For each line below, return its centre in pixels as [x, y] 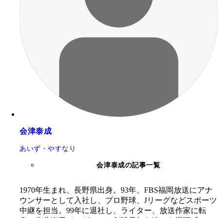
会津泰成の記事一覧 [128, 165]
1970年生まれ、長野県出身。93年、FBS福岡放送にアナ [116, 190]
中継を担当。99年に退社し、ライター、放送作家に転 [113, 210]
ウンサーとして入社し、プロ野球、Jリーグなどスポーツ [118, 200]
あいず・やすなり [48, 148]
